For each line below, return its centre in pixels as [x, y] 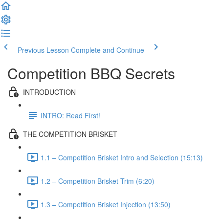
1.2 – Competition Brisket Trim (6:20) [98, 181]
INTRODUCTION [49, 92]
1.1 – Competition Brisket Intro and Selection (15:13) [122, 157]
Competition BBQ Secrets [91, 73]
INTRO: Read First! [70, 115]
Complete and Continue [108, 50]
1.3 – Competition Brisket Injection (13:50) [106, 204]
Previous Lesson [43, 50]
